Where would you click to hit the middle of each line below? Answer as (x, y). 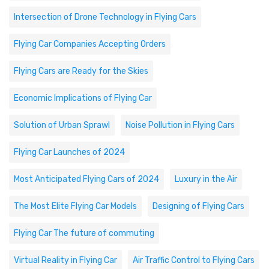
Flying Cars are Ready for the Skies (81, 71)
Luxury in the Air (206, 179)
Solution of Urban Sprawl (62, 125)
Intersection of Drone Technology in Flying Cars (105, 17)
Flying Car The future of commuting (84, 233)
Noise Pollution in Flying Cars (180, 125)
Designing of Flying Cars (198, 206)
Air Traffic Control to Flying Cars (194, 260)
